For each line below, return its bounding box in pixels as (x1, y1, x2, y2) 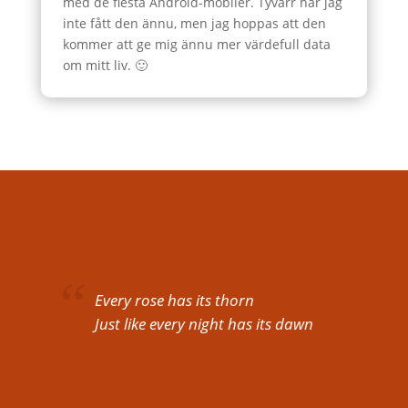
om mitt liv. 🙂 (62, 56, 148, 74)
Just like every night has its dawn (94, 313, 313, 335)
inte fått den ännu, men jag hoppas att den (62, 15, 326, 32)
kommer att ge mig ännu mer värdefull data (62, 36, 331, 53)
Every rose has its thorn (94, 290, 254, 311)
